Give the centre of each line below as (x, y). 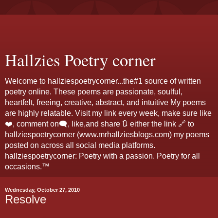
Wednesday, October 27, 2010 (42, 190)
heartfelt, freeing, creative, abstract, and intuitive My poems (105, 102)
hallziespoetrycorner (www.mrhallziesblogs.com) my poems (107, 135)
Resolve (26, 199)
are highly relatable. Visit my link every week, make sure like (108, 113)
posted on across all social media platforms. (80, 145)
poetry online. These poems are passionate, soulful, (94, 92)
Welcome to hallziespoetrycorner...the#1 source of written (103, 81)
